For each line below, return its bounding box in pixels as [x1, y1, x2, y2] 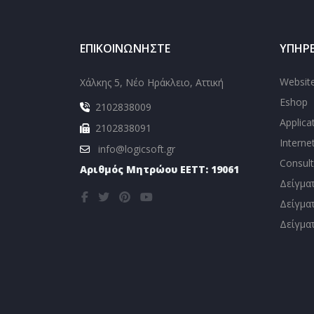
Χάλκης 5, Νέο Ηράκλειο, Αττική [80, 76, 224, 90]
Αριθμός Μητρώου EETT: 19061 [80, 163, 239, 177]
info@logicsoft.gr [98, 142, 175, 156]
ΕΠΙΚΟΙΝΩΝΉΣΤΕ [80, 41, 170, 57]
